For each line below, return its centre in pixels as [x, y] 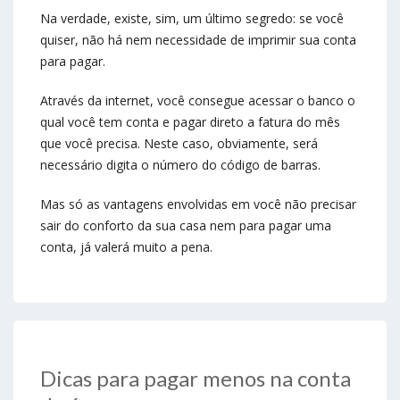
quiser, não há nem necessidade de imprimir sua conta [198, 40]
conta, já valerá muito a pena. [126, 247]
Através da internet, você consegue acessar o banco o [198, 101]
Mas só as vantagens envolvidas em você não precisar [198, 204]
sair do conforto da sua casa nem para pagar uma [186, 226]
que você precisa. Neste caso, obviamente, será [179, 144]
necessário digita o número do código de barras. [180, 165]
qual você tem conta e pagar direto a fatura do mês [190, 122]
